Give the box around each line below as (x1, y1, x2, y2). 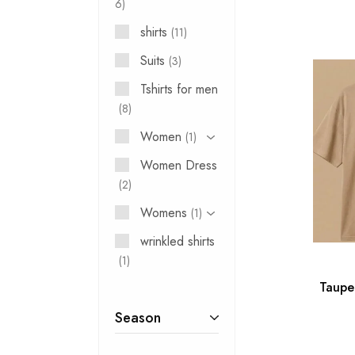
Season (115, 307, 162, 328)
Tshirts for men (140, 80, 219, 98)
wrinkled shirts (140, 232, 216, 250)
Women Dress (140, 156, 218, 174)
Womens (140, 204, 188, 222)
